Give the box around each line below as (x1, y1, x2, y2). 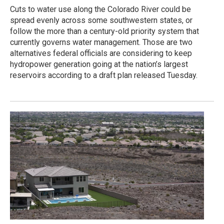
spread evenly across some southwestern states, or (10, 15, 192, 25)
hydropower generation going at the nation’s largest (10, 59, 188, 69)
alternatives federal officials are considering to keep (10, 48, 192, 58)
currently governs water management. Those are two (10, 37, 192, 47)
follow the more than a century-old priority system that (10, 26, 199, 36)
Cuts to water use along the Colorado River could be (10, 4, 191, 14)
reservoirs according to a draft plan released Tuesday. (10, 70, 197, 80)
